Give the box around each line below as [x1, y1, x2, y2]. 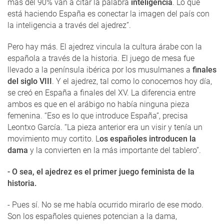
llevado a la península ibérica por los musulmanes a [7, 64, 192, 74]
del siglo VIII [7, 76, 52, 86]
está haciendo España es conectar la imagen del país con [7, 8, 209, 18]
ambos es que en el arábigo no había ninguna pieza [7, 99, 189, 109]
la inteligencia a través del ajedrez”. [7, 20, 133, 30]
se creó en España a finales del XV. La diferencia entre [7, 87, 195, 97]
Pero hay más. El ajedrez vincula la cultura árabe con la [7, 41, 202, 51]
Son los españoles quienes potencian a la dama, [7, 211, 177, 221]
